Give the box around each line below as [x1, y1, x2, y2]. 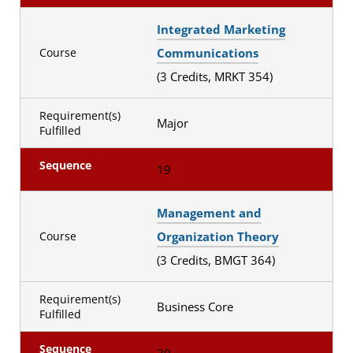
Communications [156, 44, 258, 61]
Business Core [156, 298, 236, 314]
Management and [156, 204, 262, 221]
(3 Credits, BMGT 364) [156, 251, 278, 268]
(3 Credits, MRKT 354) [156, 68, 276, 84]
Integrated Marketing [156, 20, 285, 37]
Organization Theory [156, 228, 279, 244]
